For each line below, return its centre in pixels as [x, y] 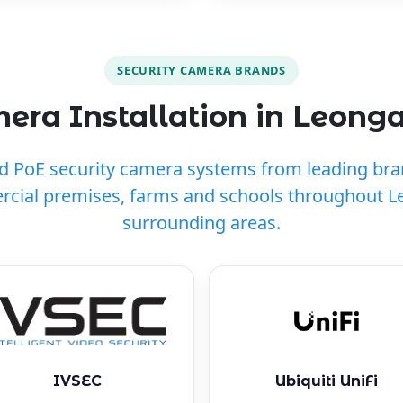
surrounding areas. [201, 223]
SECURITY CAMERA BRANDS [201, 70]
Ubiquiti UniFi [326, 381]
